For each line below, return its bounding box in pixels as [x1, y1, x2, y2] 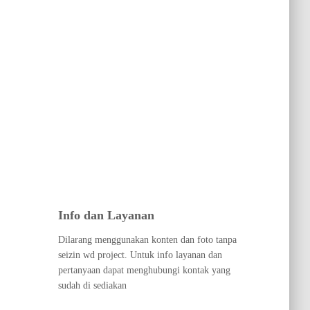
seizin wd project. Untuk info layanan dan [57, 250, 222, 260]
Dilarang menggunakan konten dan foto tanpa [57, 235, 237, 245]
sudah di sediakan [57, 280, 127, 291]
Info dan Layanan [57, 208, 154, 222]
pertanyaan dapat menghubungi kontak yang [57, 265, 230, 275]
